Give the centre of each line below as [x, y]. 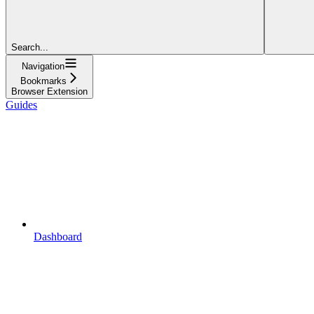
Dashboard [58, 236]
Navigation [43, 66]
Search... [30, 47]
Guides [21, 104]
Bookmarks [43, 81]
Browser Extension [49, 91]
